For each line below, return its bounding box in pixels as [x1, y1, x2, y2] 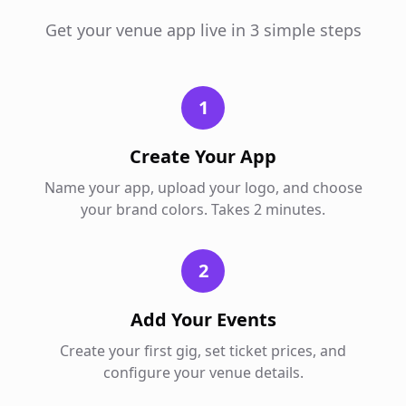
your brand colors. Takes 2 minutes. [81, 199, 325, 219]
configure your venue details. [102, 362, 304, 382]
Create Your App [130, 144, 276, 169]
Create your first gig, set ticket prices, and [60, 341, 346, 361]
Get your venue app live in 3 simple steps [44, 19, 362, 41]
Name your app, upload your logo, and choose [43, 178, 362, 198]
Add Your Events [130, 307, 276, 332]
